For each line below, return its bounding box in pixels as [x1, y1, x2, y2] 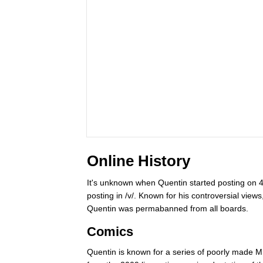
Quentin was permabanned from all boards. [87, 203, 248, 213]
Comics [87, 224, 133, 239]
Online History [87, 151, 190, 170]
